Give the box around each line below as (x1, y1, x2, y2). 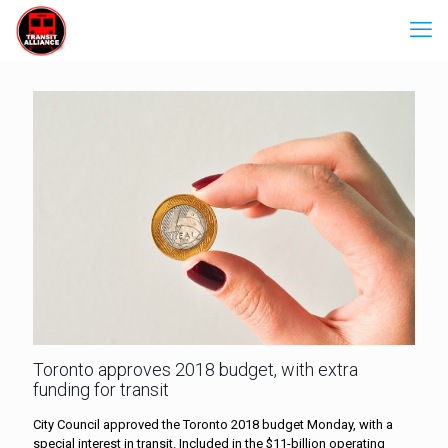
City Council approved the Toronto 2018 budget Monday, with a (33, 416, 393, 432)
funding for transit (33, 378, 169, 400)
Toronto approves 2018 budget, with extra (33, 358, 358, 380)
